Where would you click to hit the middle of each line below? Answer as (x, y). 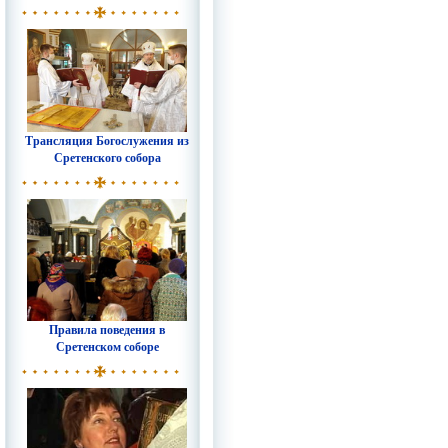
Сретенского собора (107, 157)
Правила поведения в (107, 329)
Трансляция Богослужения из (107, 140)
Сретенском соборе (107, 346)
